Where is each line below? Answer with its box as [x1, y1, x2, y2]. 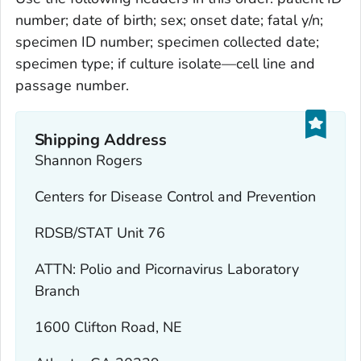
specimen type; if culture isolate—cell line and [15, 53, 315, 73]
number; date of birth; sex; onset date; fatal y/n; [15, 10, 323, 30]
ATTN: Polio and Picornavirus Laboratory [34, 259, 299, 280]
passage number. [15, 75, 129, 95]
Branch [34, 281, 80, 301]
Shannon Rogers [34, 151, 143, 171]
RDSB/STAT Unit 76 [34, 223, 165, 243]
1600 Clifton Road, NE [34, 317, 182, 338]
